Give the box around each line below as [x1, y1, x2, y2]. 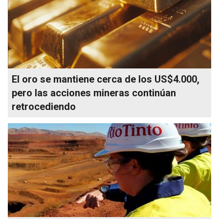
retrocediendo [12, 100, 76, 112]
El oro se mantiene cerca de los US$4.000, [12, 73, 199, 85]
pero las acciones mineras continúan [12, 87, 176, 99]
